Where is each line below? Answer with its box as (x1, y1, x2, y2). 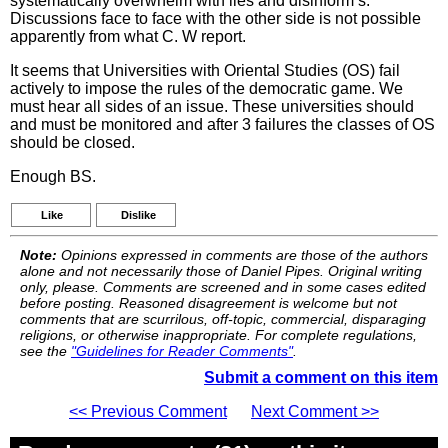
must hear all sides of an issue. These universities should (10, 98, 414, 115)
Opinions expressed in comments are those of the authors (57, 247, 428, 263)
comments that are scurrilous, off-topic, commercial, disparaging (20, 311, 426, 327)
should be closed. (10, 134, 135, 151)
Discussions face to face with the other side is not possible (10, 10, 421, 27)
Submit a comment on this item (204, 369, 438, 386)
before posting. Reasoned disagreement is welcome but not (20, 295, 397, 311)
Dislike (121, 209, 156, 221)
